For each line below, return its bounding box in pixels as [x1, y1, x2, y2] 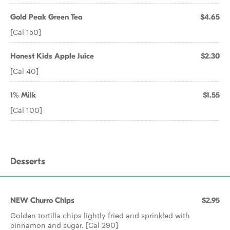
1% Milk [10, 90, 36, 100]
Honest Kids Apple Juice [10, 51, 94, 61]
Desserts [10, 156, 45, 167]
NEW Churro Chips [10, 196, 74, 205]
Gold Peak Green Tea [10, 12, 83, 22]
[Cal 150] [10, 27, 41, 37]
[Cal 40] [10, 66, 39, 76]
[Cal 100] [10, 105, 42, 115]
